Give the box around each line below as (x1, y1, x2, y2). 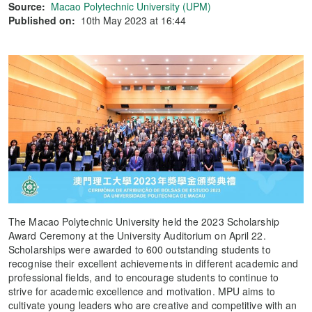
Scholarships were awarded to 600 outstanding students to (8, 242, 271, 257)
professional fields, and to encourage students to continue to (8, 270, 279, 285)
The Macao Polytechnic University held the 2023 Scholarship (8, 214, 279, 229)
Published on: (8, 13, 75, 27)
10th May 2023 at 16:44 (81, 13, 186, 27)
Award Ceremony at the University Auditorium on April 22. (8, 228, 266, 243)
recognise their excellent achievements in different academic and (8, 256, 299, 271)
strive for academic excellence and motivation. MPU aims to (8, 284, 275, 299)
